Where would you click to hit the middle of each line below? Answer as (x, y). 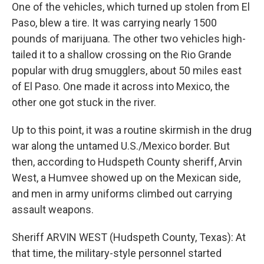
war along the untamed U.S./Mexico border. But (121, 146)
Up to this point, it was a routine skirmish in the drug (132, 130)
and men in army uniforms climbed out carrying (122, 194)
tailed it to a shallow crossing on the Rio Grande (122, 55)
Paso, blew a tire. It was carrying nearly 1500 (114, 23)
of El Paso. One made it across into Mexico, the (121, 86)
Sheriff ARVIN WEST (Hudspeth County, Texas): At (129, 237)
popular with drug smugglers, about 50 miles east (127, 70)
